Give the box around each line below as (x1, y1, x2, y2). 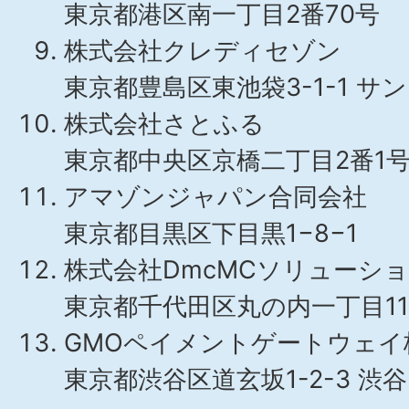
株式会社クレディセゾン (64, 36, 341, 66)
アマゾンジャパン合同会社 (64, 182, 367, 212)
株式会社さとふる (64, 109, 265, 139)
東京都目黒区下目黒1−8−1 (64, 218, 358, 248)
